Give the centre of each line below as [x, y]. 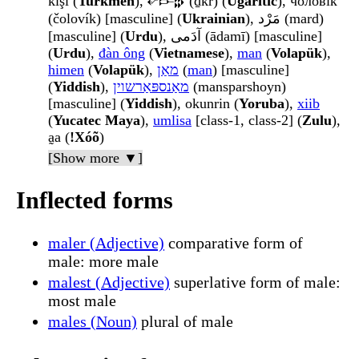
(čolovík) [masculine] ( [115, 19]
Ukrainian [214, 19]
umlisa [172, 121]
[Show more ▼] [95, 158]
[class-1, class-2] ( [247, 121]
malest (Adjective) [109, 282]
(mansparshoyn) [238, 87]
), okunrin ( [206, 104]
